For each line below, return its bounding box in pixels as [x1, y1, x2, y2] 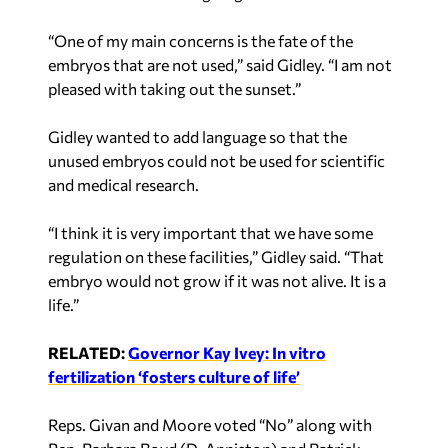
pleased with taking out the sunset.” [48, 78, 301, 98]
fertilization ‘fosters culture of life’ [48, 366, 300, 386]
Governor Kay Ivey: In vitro [128, 342, 326, 362]
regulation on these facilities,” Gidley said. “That [48, 246, 384, 266]
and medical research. [48, 174, 199, 194]
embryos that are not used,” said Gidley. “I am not [48, 54, 392, 74]
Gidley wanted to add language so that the [48, 126, 347, 146]
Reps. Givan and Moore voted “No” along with [48, 414, 372, 434]
